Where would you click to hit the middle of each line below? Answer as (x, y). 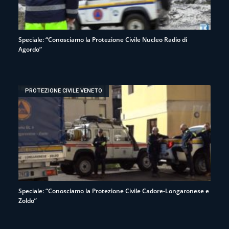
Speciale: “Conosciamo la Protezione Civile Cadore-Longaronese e (114, 191)
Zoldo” (28, 200)
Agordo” (30, 49)
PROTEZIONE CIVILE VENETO (64, 91)
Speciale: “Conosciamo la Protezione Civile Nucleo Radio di (103, 39)
